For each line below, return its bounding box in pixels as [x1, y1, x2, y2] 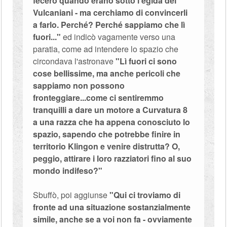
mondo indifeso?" [33, 165, 103, 176]
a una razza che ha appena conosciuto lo [33, 116, 191, 128]
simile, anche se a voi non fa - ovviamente [33, 213, 193, 225]
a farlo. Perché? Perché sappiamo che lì [33, 19, 185, 30]
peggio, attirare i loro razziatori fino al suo [33, 153, 192, 164]
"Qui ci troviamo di [109, 189, 181, 201]
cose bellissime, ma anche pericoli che [33, 67, 181, 79]
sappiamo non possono [33, 80, 125, 91]
